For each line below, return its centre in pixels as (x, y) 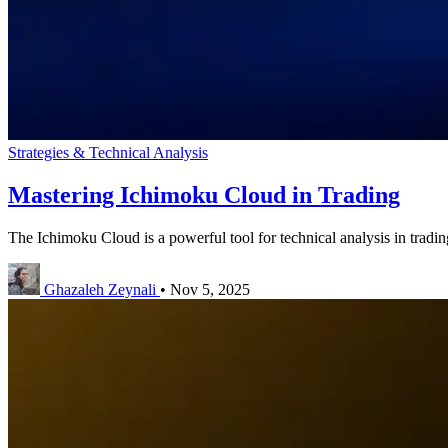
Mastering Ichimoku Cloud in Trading (204, 195)
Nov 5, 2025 (210, 290)
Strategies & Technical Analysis (108, 153)
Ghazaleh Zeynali (100, 290)
